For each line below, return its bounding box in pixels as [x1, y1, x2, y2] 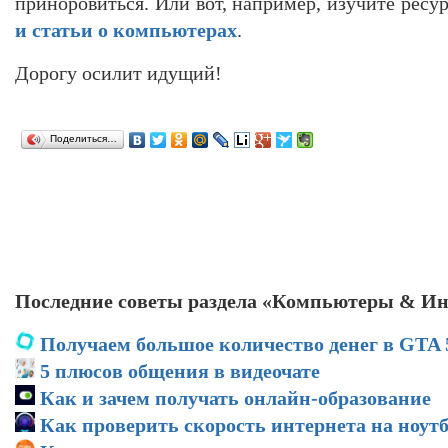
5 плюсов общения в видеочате [40, 359, 320, 382]
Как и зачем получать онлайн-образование [40, 386, 431, 409]
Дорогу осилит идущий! [15, 61, 222, 84]
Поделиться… [50, 132, 117, 144]
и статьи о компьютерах [15, 18, 237, 41]
